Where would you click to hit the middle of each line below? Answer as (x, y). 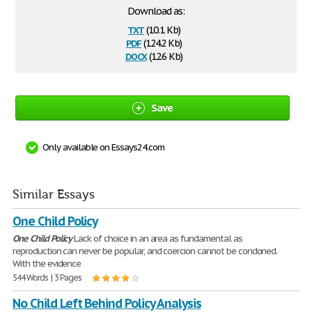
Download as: (156, 11)
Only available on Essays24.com (103, 147)
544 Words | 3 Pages (47, 278)
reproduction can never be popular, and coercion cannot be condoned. (145, 251)
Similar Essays (54, 195)
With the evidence (47, 264)
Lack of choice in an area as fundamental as (157, 239)
